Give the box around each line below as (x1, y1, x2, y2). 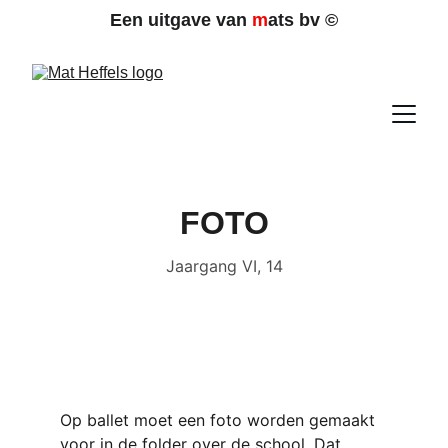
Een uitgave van (110, 9, 252, 30)
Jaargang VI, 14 (165, 256, 283, 276)
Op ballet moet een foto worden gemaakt (60, 410, 380, 430)
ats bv (268, 9, 325, 30)
